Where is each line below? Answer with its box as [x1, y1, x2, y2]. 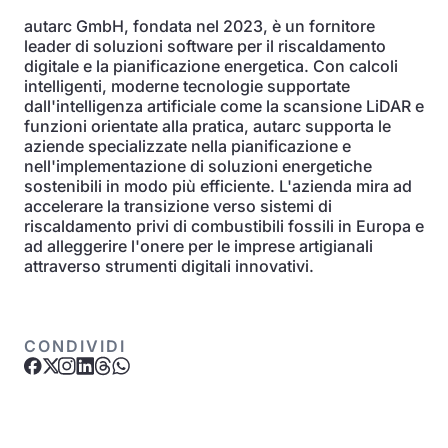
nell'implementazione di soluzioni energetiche [24, 156, 372, 176]
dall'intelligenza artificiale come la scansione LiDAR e [24, 96, 424, 116]
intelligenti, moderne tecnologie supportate [24, 76, 350, 96]
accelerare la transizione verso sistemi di [24, 196, 332, 216]
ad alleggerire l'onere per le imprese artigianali [24, 236, 373, 256]
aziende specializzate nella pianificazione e [24, 136, 351, 156]
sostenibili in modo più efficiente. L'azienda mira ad [24, 176, 412, 196]
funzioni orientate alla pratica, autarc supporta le [24, 116, 391, 136]
